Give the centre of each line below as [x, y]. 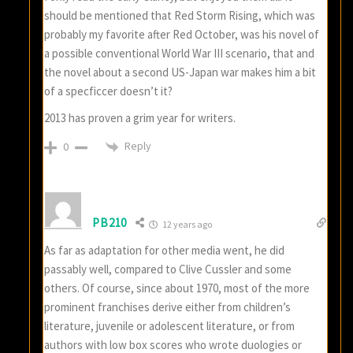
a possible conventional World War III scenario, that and [180, 54]
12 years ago [186, 224]
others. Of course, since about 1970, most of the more [177, 288]
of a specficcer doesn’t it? [109, 91]
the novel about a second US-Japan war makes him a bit [180, 72]
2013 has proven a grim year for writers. [140, 118]
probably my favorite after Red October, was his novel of [182, 35]
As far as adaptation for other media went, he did [165, 250]
